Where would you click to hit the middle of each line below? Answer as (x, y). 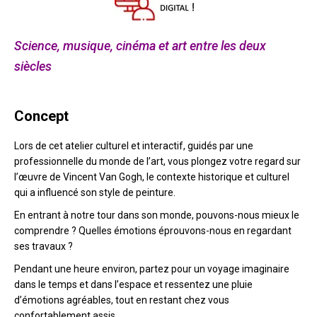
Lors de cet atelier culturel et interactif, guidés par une (134, 145)
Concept (41, 116)
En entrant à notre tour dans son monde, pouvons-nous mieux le (157, 215)
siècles (33, 66)
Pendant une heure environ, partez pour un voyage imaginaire (152, 269)
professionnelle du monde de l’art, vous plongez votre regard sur (157, 161)
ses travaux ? (44, 246)
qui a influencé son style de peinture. (95, 192)
